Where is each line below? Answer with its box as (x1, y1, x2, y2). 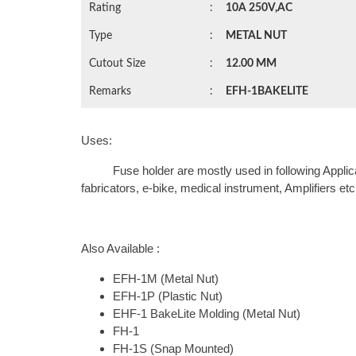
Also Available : (81, 242, 160, 256)
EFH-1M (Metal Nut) (113, 272, 219, 286)
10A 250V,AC (226, 2, 292, 14)
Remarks (89, 86, 131, 98)
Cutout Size (89, 58, 145, 70)
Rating (89, 2, 121, 14)
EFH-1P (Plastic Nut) (113, 289, 222, 304)
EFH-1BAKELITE (226, 86, 308, 98)
